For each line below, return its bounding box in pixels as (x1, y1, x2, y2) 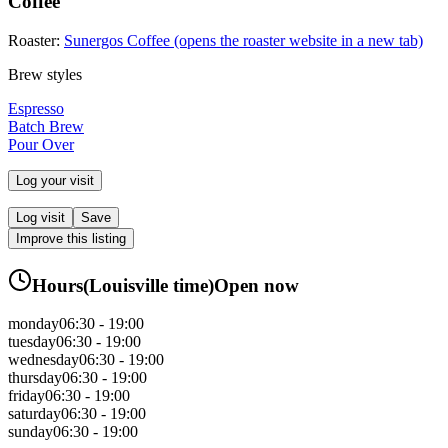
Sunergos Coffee (64, 31, 170, 49)
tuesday (8, 333, 56, 351)
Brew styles (8, 65, 82, 83)
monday (8, 315, 59, 333)
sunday (8, 423, 53, 441)
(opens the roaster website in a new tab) (170, 31, 423, 49)
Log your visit (16, 172, 94, 188)
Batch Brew (8, 117, 84, 135)
